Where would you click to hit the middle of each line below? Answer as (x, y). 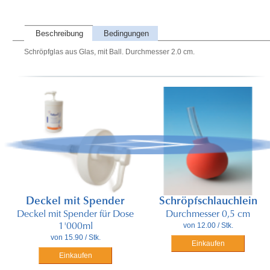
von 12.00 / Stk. (208, 225)
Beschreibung (59, 33)
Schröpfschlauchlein (208, 202)
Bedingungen (126, 33)
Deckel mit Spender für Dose (75, 215)
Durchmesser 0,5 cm (208, 215)
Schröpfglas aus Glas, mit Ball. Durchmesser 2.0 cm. (109, 52)
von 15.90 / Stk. (75, 237)
